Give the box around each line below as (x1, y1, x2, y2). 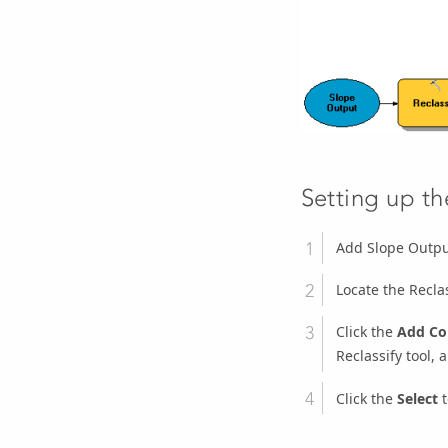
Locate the (335, 280, 409, 300)
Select (396, 388, 438, 408)
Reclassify (335, 346, 402, 366)
